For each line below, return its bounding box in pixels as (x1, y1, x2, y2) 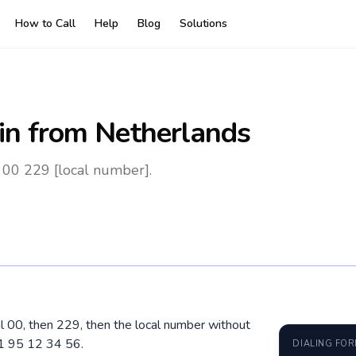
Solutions (180, 16, 227, 31)
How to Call (15, 16, 75, 31)
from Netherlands (20, 114, 251, 153)
